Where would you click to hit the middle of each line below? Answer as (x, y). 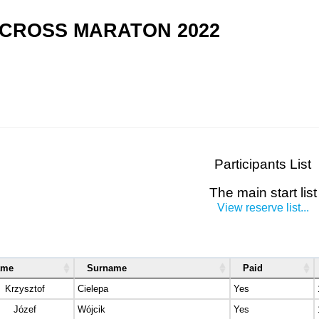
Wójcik (91, 310)
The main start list (263, 193)
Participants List (263, 164)
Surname (107, 268)
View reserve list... (263, 208)
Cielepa (93, 289)
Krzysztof (25, 289)
